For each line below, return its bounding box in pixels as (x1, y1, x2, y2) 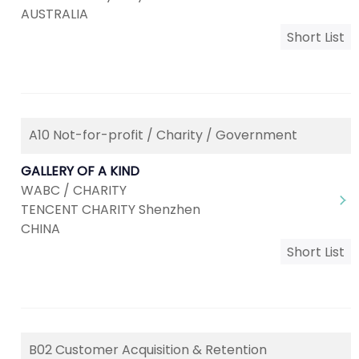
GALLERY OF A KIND (21, 162, 139, 180)
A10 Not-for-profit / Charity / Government (29, 126, 297, 144)
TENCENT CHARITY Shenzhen (21, 200, 200, 219)
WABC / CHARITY (21, 181, 127, 200)
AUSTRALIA (21, 5, 88, 23)
